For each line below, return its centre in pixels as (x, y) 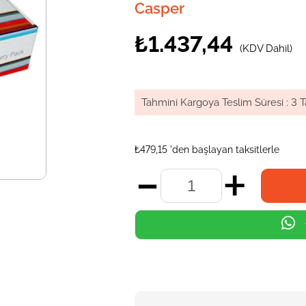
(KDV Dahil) (266, 48)
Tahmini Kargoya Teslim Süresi (213, 102)
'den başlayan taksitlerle (225, 150)
